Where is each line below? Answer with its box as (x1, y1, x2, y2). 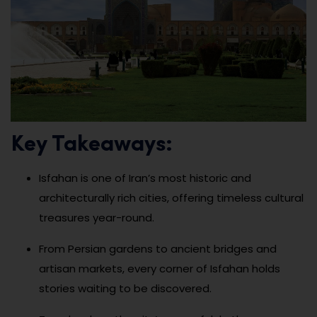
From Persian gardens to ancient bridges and (39, 241, 277, 256)
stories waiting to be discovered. (39, 280, 212, 296)
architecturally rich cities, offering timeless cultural (39, 190, 304, 205)
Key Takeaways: (11, 133, 173, 156)
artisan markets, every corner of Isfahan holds (39, 260, 280, 276)
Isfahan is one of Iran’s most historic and (39, 170, 251, 185)
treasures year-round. (39, 209, 154, 225)
